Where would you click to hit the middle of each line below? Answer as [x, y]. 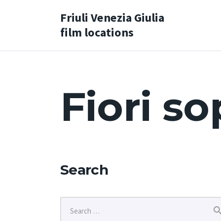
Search [84, 169]
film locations [97, 32]
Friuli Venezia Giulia [112, 17]
